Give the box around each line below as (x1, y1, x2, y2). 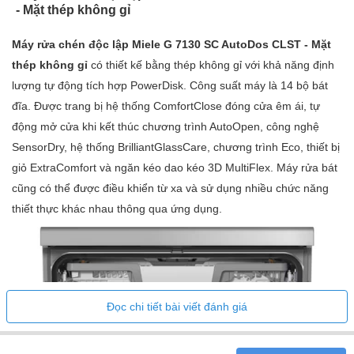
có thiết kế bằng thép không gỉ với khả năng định (91, 58, 334, 72)
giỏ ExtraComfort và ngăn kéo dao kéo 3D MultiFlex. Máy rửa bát (12, 161, 337, 175)
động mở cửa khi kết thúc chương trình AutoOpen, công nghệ (12, 120, 319, 134)
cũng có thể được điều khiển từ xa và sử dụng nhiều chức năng (12, 182, 329, 195)
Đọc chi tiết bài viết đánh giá (107, 300, 247, 314)
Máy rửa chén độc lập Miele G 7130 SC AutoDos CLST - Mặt (12, 38, 331, 51)
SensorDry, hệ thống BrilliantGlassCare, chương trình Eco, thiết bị (12, 141, 340, 154)
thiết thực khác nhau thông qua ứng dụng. (12, 202, 222, 216)
